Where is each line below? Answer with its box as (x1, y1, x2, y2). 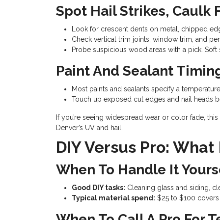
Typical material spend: (72, 194, 155, 202)
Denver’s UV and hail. (56, 124, 123, 132)
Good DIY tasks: (72, 184, 125, 192)
